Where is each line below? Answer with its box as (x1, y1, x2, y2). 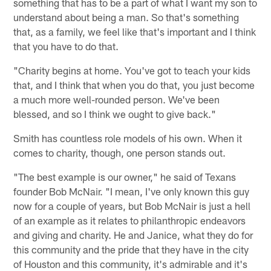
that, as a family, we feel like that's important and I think (13, 25, 256, 38)
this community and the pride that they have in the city (13, 243, 249, 255)
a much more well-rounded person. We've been (13, 93, 220, 105)
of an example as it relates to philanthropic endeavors (13, 214, 246, 226)
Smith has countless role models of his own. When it (13, 131, 243, 144)
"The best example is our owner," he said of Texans (13, 170, 237, 183)
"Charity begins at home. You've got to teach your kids (13, 64, 251, 76)
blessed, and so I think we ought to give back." (13, 107, 217, 120)
